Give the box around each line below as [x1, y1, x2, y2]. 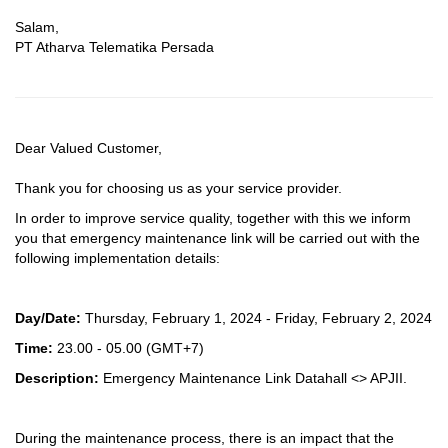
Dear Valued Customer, [15, 140, 162, 156]
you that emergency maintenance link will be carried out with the [15, 230, 420, 246]
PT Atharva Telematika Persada [15, 39, 214, 55]
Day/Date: [15, 310, 85, 326]
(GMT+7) [146, 340, 204, 356]
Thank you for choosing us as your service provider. [15, 180, 342, 196]
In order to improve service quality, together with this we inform [15, 210, 411, 226]
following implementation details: [15, 250, 220, 266]
